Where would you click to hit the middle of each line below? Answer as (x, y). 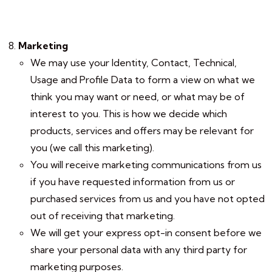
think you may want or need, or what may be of (138, 97)
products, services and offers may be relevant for (142, 131)
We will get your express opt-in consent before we (146, 233)
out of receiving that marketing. (103, 216)
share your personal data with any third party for (139, 250)
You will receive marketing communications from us (146, 165)
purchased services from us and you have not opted (148, 199)
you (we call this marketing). (92, 148)
